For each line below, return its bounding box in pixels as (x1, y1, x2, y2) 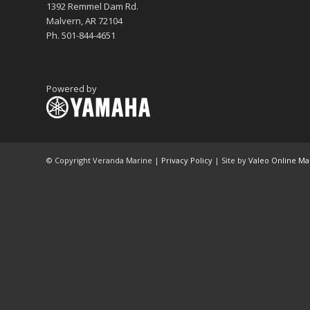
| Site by (212, 155, 248, 166)
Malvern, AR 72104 (46, 15, 122, 28)
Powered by (46, 82, 97, 95)
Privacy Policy (161, 155, 212, 166)
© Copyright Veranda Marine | (46, 155, 161, 166)
